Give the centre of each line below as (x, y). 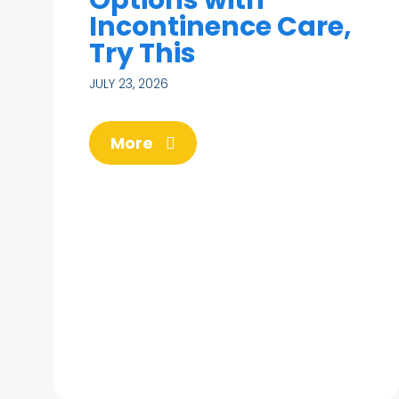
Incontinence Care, (220, 26)
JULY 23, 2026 (129, 83)
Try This (142, 53)
